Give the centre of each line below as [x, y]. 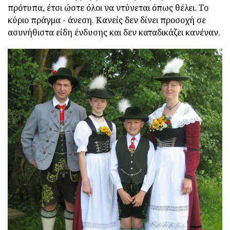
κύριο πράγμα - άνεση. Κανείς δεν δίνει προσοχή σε [107, 20]
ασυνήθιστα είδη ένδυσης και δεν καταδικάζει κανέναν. [114, 32]
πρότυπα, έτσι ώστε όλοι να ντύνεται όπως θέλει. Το [108, 7]
